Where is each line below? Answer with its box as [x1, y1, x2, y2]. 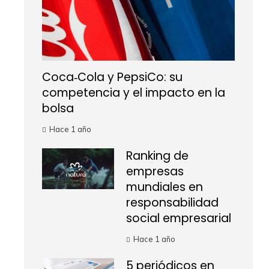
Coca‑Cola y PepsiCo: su [42, 69, 183, 85]
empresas [126, 163, 184, 180]
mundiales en [126, 179, 203, 195]
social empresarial [126, 210, 231, 226]
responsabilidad [126, 195, 219, 211]
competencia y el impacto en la [42, 85, 225, 101]
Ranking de [126, 148, 189, 164]
